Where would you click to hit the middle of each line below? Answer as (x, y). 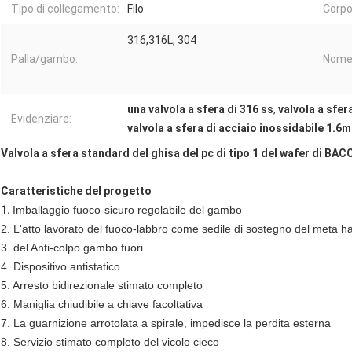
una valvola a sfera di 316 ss (200, 110)
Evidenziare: (41, 119)
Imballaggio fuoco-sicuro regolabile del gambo (127, 210)
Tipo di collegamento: (65, 9)
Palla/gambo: (44, 59)
